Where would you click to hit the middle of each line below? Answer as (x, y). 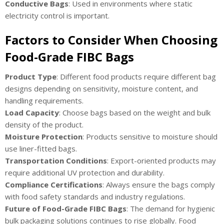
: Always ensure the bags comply (159, 185)
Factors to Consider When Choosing (111, 40)
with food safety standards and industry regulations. (95, 197)
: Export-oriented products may (161, 161)
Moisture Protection (44, 137)
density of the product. (44, 125)
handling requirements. (44, 101)
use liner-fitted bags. (41, 149)
